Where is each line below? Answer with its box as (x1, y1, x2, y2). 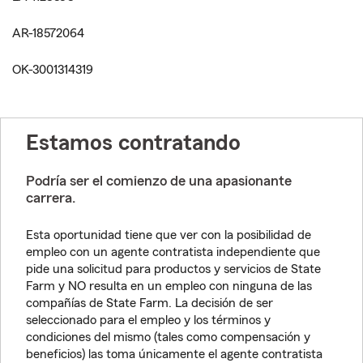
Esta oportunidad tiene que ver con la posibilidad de (26, 228, 311, 241)
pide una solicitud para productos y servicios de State (26, 263, 321, 275)
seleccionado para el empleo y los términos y (26, 314, 271, 327)
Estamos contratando (26, 131, 241, 154)
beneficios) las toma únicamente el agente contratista (26, 348, 322, 361)
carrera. (26, 190, 75, 205)
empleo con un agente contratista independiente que (26, 246, 320, 258)
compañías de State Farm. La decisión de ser (26, 297, 273, 310)
